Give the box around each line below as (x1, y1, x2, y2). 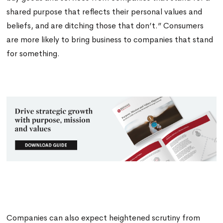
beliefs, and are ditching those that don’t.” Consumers (6, 20, 204, 31)
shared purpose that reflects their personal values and (6, 6, 203, 17)
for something (6, 48, 58, 59)
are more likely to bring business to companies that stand (6, 34, 214, 45)
